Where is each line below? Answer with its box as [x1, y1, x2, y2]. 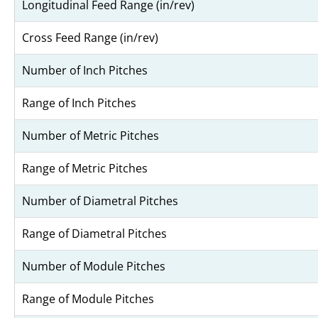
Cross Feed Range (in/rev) [22, 30, 158, 46]
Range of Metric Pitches [22, 160, 148, 177]
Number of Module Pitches [22, 258, 165, 275]
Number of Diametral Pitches [22, 193, 178, 209]
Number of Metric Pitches [22, 128, 159, 144]
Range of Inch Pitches [22, 95, 136, 111]
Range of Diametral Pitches [22, 226, 167, 242]
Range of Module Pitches [22, 291, 154, 307]
